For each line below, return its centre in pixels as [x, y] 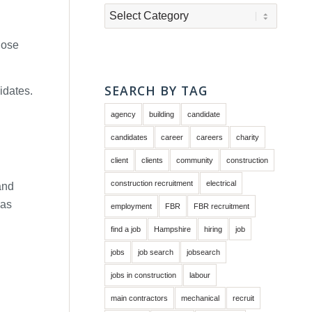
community [195, 160]
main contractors [140, 298]
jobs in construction [144, 275]
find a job [126, 229]
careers [210, 137]
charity [248, 137]
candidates [130, 137]
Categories [131, 12]
